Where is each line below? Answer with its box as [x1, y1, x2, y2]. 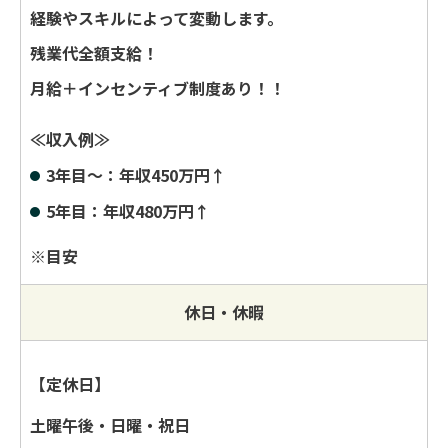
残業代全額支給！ [30, 40, 158, 65]
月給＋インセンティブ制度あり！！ [30, 75, 285, 100]
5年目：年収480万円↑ [46, 198, 210, 223]
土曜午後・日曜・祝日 [30, 412, 190, 437]
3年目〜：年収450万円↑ [46, 162, 226, 187]
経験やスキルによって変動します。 [30, 5, 283, 30]
